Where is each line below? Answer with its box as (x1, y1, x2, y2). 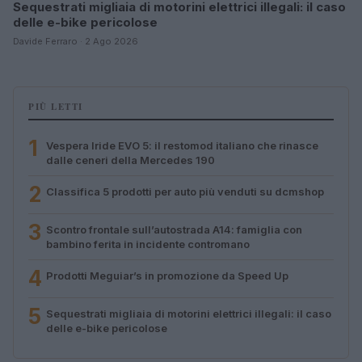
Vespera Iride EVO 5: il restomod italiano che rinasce (46, 138, 318, 152)
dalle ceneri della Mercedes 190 (46, 153, 215, 166)
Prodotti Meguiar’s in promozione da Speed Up (46, 268, 288, 282)
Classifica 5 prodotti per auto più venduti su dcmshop (46, 184, 324, 198)
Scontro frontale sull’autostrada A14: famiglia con (46, 222, 302, 236)
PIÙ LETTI (28, 99, 83, 113)
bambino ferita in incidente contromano (46, 237, 250, 250)
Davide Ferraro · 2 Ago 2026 (13, 35, 138, 47)
